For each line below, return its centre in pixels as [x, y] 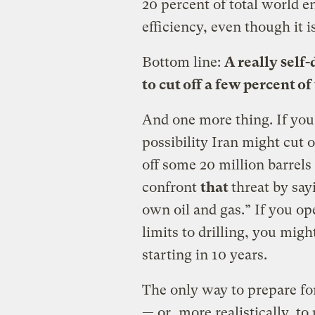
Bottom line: [183, 62]
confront [171, 187]
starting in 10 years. [204, 255]
